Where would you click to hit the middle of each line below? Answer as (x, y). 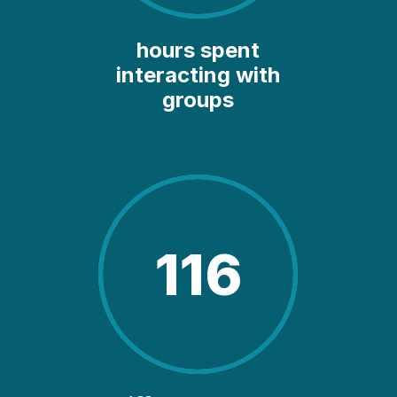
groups (198, 99)
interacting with (198, 74)
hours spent (198, 50)
